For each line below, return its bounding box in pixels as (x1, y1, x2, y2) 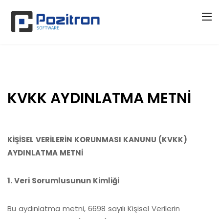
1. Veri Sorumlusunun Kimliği (7, 175, 119, 186)
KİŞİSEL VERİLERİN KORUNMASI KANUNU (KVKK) (7, 134, 187, 145)
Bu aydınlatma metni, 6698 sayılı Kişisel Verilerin (7, 203, 180, 214)
